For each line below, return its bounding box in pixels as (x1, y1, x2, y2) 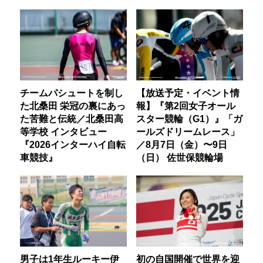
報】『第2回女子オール (136, 100, 235, 111)
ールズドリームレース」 (136, 126, 240, 137)
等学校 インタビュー (20, 126, 107, 137)
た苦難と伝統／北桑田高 (20, 113, 124, 124)
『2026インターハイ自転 (20, 139, 126, 150)
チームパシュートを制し (20, 87, 124, 98)
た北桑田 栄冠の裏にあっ (20, 100, 126, 111)
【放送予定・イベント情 (136, 87, 240, 98)
